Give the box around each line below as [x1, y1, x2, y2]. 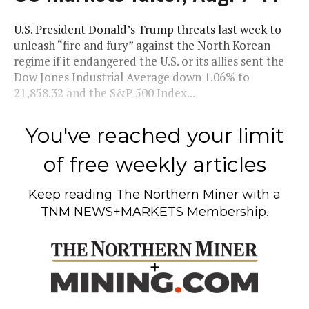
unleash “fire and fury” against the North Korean [14, 37, 270, 53]
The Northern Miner [116, 186, 239, 202]
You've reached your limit [25, 122, 284, 148]
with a [239, 186, 281, 202]
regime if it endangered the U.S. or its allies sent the [14, 52, 284, 69]
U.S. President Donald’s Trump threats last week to [14, 21, 281, 37]
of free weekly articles [43, 151, 266, 177]
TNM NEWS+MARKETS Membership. [41, 203, 268, 219]
